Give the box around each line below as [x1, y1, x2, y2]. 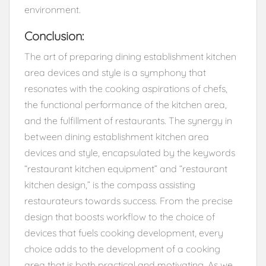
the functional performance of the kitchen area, [24, 98, 227, 110]
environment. [24, 3, 81, 15]
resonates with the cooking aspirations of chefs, [24, 82, 227, 94]
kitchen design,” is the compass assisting [24, 178, 195, 191]
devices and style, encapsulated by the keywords [24, 146, 235, 159]
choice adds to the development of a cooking [24, 242, 220, 255]
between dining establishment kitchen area [24, 130, 209, 142]
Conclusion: [24, 28, 84, 43]
